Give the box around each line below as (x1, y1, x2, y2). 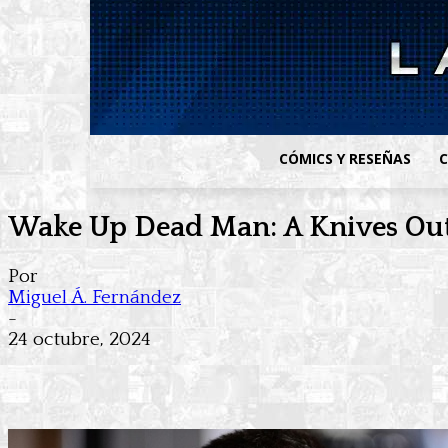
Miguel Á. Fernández (8, 287, 181, 309)
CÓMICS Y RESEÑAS (279, 149, 412, 168)
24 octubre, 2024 (8, 329, 151, 351)
